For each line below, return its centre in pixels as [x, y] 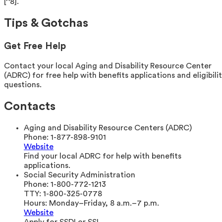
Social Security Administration [80, 175]
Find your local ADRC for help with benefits [103, 156]
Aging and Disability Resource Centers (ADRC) [108, 128]
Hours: [36, 203]
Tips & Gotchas [46, 24]
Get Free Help [35, 46]
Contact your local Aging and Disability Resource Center [108, 66]
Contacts [30, 106]
